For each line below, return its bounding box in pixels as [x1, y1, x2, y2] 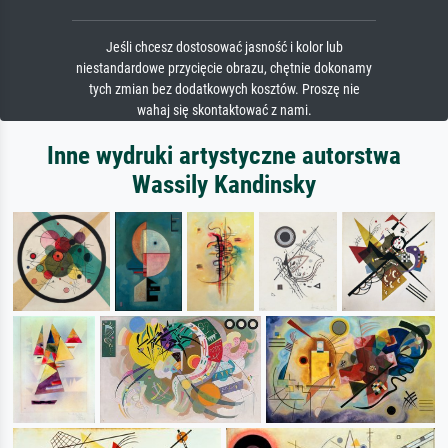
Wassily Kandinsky [132, 169, 316, 199]
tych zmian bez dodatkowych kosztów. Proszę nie [88, 80, 360, 98]
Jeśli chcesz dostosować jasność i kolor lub [105, 38, 343, 56]
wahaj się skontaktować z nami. [136, 101, 312, 119]
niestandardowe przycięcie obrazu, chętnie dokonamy [76, 59, 372, 77]
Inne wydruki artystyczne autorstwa [47, 140, 401, 170]
